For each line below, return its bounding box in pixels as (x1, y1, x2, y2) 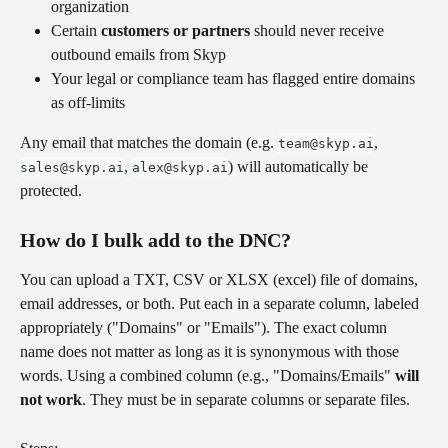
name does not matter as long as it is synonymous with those (20, 343, 403, 361)
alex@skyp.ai (132, 159, 228, 175)
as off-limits (51, 93, 125, 111)
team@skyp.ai (278, 135, 374, 151)
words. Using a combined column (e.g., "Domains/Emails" (20, 367, 395, 385)
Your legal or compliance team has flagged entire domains (51, 69, 419, 87)
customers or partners (101, 21, 250, 39)
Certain (51, 21, 101, 39)
